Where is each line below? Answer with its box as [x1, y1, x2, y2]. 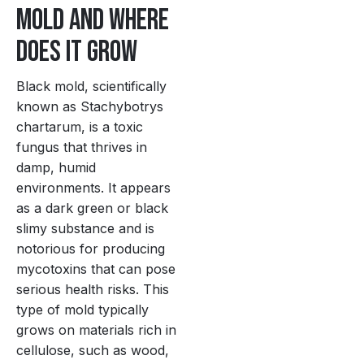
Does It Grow [16, 35, 137, 71]
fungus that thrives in [16, 139, 147, 156]
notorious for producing [16, 240, 165, 258]
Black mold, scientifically [16, 78, 167, 95]
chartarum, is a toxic [16, 119, 143, 136]
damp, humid [16, 159, 96, 176]
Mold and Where [16, 3, 169, 39]
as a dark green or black [16, 200, 168, 217]
